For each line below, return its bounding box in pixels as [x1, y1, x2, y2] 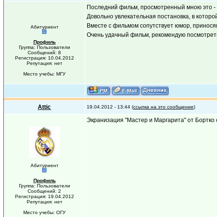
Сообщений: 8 [28, 50, 62, 55]
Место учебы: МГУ [23, 71, 66, 77]
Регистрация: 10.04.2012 [15, 55, 74, 61]
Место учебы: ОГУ [23, 210, 66, 215]
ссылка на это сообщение [133, 104, 194, 109]
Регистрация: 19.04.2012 [15, 194, 74, 199]
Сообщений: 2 [28, 188, 62, 194]
